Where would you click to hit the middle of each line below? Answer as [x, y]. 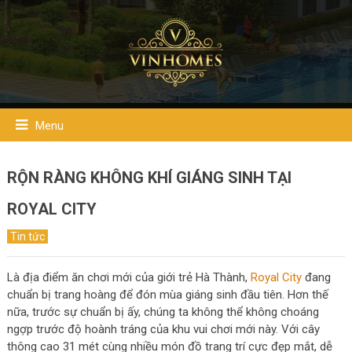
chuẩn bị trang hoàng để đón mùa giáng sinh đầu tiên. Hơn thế [167, 295]
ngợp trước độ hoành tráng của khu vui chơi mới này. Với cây [163, 329]
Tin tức [27, 236]
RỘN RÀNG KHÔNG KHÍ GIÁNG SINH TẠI [149, 178]
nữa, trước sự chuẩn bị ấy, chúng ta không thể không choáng [163, 312]
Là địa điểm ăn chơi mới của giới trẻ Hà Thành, [128, 277]
